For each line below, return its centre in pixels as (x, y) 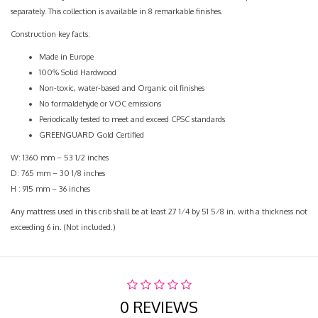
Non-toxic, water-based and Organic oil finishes (122, 88)
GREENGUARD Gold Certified (92, 135)
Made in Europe (66, 57)
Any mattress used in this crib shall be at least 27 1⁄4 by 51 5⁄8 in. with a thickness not (159, 212)
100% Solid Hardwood (78, 73)
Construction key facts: (50, 34)
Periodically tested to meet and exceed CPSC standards (132, 120)
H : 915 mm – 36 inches (50, 189)
